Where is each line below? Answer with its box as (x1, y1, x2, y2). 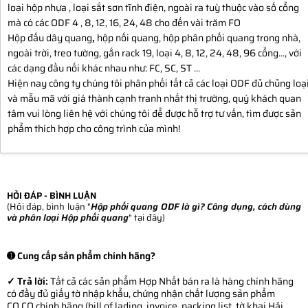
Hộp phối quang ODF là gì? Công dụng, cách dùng (90, 199, 302, 214)
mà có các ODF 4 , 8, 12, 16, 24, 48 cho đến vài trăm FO (8, 14, 241, 30)
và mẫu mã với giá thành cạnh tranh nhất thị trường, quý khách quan (8, 90, 301, 106)
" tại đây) (129, 210, 165, 225)
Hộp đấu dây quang (8, 30, 92, 45)
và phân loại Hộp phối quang (7, 210, 129, 225)
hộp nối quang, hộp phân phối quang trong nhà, (95, 30, 300, 45)
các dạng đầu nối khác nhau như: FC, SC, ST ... (8, 60, 200, 76)
